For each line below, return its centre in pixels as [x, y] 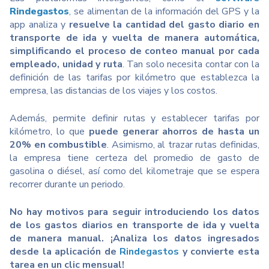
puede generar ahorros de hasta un [172, 132]
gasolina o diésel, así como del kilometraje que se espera [134, 171]
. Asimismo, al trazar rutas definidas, [183, 145]
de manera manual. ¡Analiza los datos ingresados [134, 239]
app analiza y [38, 25]
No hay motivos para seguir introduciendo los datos [134, 212]
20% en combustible [59, 145]
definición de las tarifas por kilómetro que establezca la [134, 78]
